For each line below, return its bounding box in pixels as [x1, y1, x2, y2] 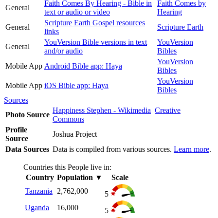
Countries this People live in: [23, 163, 111, 171]
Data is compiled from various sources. [53, 145, 174, 153]
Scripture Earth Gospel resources [44, 18, 145, 27]
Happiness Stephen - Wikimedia [53, 106, 151, 114]
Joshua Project [53, 129, 99, 138]
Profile [5, 125, 27, 134]
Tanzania [25, 186, 53, 195]
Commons [53, 114, 84, 123]
